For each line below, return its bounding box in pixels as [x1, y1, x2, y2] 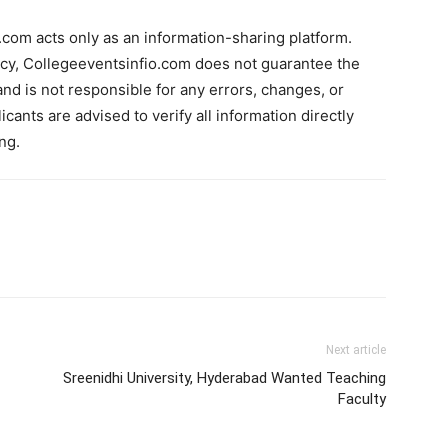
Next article [326, 342, 386, 357]
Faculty [338, 389, 386, 408]
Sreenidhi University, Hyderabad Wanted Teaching [63, 368, 386, 387]
